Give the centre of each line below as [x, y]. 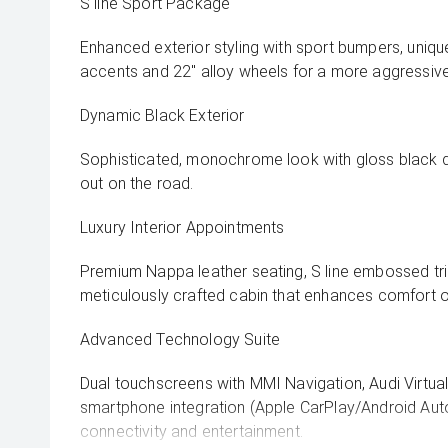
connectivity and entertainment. [191, 431]
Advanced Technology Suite [180, 339]
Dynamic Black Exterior [162, 115]
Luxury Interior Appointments [182, 227]
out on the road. [137, 183]
